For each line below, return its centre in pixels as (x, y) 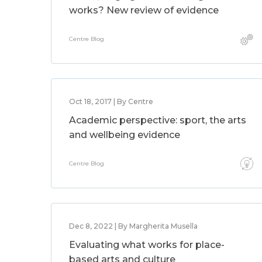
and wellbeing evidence (125, 135)
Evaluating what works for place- (147, 245)
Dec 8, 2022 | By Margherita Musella (133, 226)
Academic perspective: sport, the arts (158, 120)
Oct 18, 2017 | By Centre (111, 101)
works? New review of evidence (144, 10)
